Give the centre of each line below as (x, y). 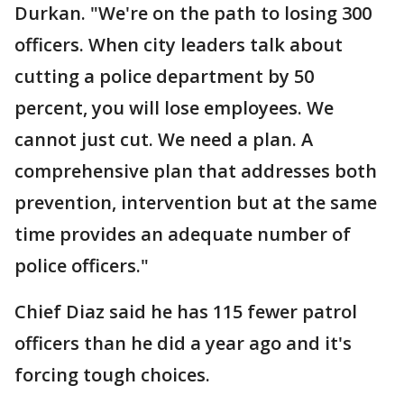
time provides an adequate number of (183, 234)
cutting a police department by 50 (164, 76)
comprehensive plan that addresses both (196, 171)
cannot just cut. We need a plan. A (164, 139)
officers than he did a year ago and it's (183, 343)
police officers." (82, 266)
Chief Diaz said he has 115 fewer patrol (186, 312)
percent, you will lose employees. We (174, 108)
